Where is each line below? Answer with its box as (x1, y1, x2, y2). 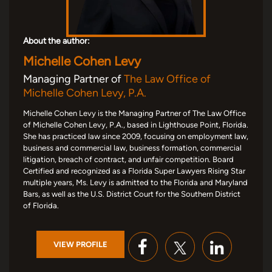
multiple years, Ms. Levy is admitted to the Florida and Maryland (23, 177, 248, 187)
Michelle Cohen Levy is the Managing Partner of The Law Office (23, 108, 246, 118)
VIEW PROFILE (53, 240, 107, 250)
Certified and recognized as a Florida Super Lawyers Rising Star (23, 166, 245, 175)
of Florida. (23, 200, 59, 210)
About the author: (23, 35, 90, 46)
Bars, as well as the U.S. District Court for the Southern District (23, 189, 240, 199)
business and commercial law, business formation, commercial (23, 143, 242, 152)
